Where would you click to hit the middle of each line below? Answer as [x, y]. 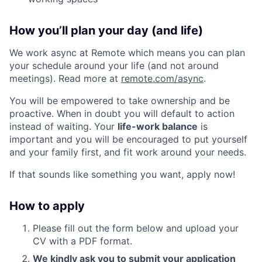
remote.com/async [162, 78]
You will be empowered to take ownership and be [120, 100]
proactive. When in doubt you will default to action [122, 113]
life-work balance [158, 126]
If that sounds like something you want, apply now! [122, 174]
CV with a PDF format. [82, 241]
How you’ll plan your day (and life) [106, 30]
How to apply [47, 206]
